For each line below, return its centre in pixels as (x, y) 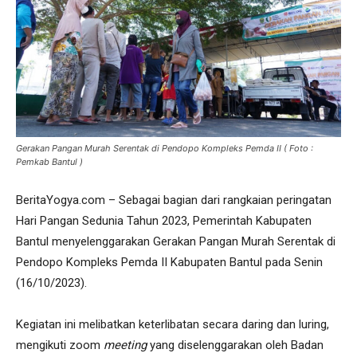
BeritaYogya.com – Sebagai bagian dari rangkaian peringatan (174, 200)
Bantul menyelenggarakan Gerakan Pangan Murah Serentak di (176, 241)
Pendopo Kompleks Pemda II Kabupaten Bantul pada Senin (169, 262)
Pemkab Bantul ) (49, 161)
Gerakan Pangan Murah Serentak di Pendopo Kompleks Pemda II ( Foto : (165, 148)
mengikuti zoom (60, 345)
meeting (127, 345)
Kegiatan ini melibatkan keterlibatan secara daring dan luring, (173, 324)
